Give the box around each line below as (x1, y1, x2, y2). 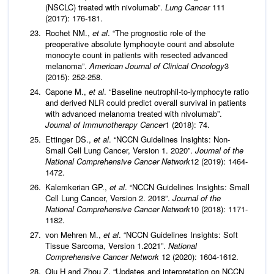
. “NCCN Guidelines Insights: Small (125, 180, 250, 193)
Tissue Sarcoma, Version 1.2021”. (45, 239, 166, 251)
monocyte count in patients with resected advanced (45, 48, 228, 61)
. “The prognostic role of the (108, 26, 206, 39)
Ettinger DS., (45, 133, 94, 145)
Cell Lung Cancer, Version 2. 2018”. (45, 191, 172, 204)
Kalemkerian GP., (45, 180, 109, 193)
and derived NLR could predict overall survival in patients (45, 96, 246, 108)
